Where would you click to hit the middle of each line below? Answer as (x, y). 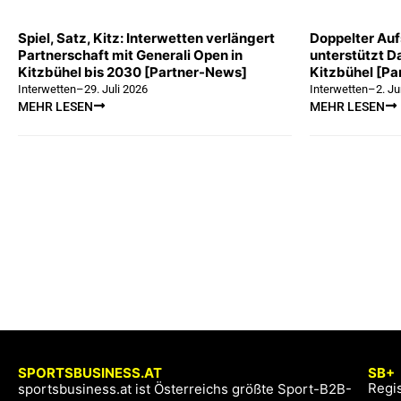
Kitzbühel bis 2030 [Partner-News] (132, 72)
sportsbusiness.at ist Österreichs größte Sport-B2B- (185, 389)
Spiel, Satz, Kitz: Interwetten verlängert (146, 38)
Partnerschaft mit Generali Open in (130, 55)
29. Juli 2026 (116, 89)
